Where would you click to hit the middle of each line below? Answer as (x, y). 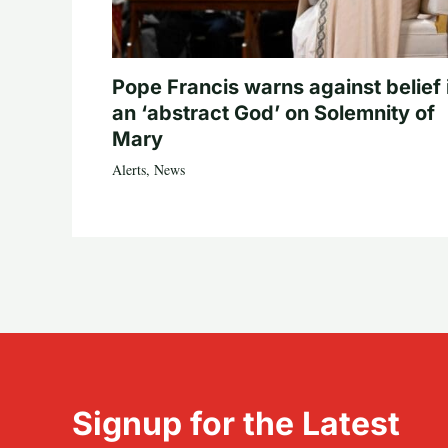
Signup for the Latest (236, 423)
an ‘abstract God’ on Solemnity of (273, 112)
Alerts (129, 169)
